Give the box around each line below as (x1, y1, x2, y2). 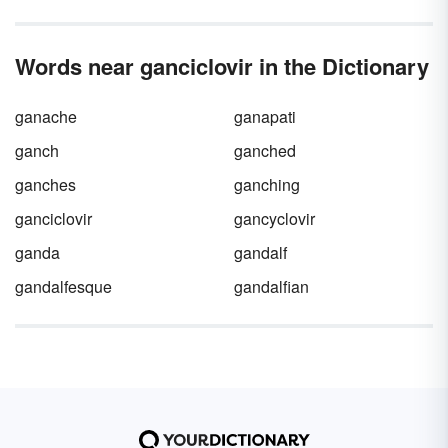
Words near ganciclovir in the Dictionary (15, 50, 429, 82)
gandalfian (234, 275, 309, 298)
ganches (15, 173, 76, 196)
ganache (15, 105, 77, 128)
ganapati (234, 105, 296, 128)
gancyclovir (234, 207, 315, 230)
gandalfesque (15, 275, 112, 298)
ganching (234, 173, 300, 196)
